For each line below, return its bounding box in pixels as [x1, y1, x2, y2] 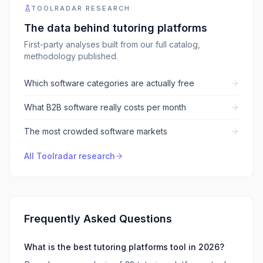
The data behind [24, 22, 113, 34]
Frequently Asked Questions [24, 213, 172, 225]
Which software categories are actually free [24, 78, 194, 88]
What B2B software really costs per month [24, 102, 186, 112]
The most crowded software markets [24, 126, 167, 136]
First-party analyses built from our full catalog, [24, 39, 200, 49]
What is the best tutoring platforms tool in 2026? [24, 242, 224, 252]
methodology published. [24, 51, 118, 61]
